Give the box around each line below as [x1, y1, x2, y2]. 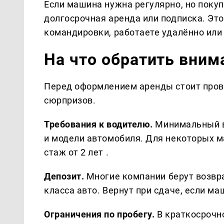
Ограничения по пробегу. [44, 208, 155, 219]
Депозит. [44, 170, 84, 181]
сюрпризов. [44, 94, 96, 105]
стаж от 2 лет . [44, 146, 109, 157]
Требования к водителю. [44, 118, 153, 129]
